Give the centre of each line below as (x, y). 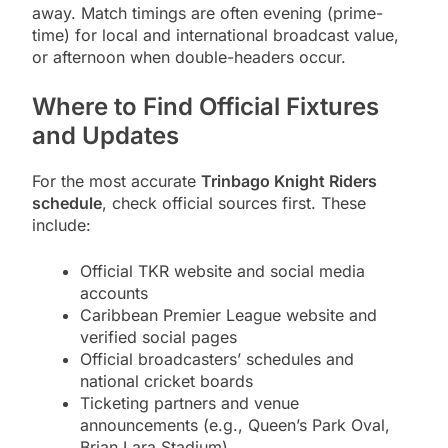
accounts (114, 292)
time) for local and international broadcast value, (215, 34)
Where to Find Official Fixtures (205, 106)
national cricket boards (166, 380)
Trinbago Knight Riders (289, 180)
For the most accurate (116, 180)
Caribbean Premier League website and (228, 314)
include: (61, 224)
